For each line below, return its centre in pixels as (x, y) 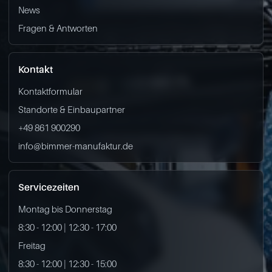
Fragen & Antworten (58, 28)
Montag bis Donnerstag (65, 209)
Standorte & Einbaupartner (72, 109)
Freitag (32, 245)
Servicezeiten (49, 187)
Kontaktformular (50, 91)
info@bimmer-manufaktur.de (76, 146)
